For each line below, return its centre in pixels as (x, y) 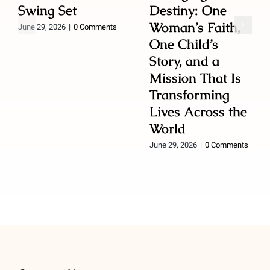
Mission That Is (195, 78)
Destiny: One (188, 11)
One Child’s (184, 45)
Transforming (189, 95)
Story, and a (184, 61)
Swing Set (47, 11)
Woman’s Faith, (195, 28)
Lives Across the (198, 112)
